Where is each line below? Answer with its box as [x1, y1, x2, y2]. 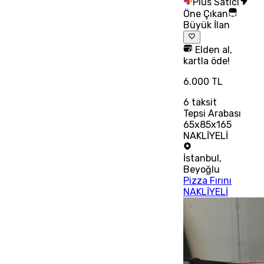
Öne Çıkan [183, 8, 229, 19]
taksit [189, 97, 217, 108]
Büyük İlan [183, 19, 230, 31]
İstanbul [183, 153, 220, 164]
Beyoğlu [183, 164, 220, 176]
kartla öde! [183, 55, 230, 67]
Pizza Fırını [183, 175, 232, 187]
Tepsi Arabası [183, 108, 242, 120]
